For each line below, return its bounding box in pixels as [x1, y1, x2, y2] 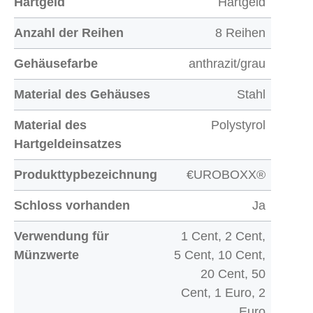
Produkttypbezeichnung [14, 168, 157, 182]
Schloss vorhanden [14, 198, 130, 212]
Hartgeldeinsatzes [14, 137, 122, 151]
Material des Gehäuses [14, 87, 150, 101]
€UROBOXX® [187, 168, 265, 182]
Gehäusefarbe [14, 57, 98, 71]
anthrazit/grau [189, 57, 265, 71]
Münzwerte [14, 248, 79, 262]
